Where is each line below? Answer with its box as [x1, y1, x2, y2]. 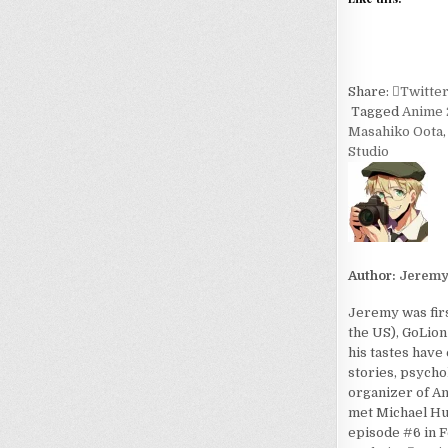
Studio [347, 144, 389, 160]
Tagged [347, 104, 402, 120]
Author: [347, 267, 399, 283]
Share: [347, 84, 392, 100]
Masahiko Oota [347, 124, 443, 140]
